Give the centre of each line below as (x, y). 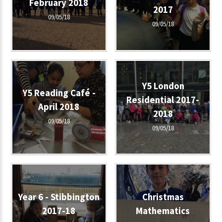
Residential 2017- (163, 100)
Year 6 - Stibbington (59, 197)
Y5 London (163, 86)
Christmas (163, 197)
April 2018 (59, 107)
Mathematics (163, 211)
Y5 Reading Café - (59, 93)
